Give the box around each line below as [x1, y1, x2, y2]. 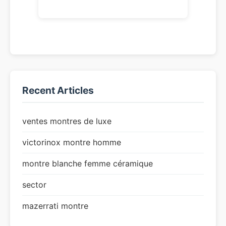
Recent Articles [22, 84, 94, 96]
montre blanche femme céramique [22, 158, 153, 168]
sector [22, 180, 46, 190]
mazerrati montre [22, 201, 88, 211]
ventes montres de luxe [22, 116, 111, 126]
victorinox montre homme [22, 137, 121, 147]
